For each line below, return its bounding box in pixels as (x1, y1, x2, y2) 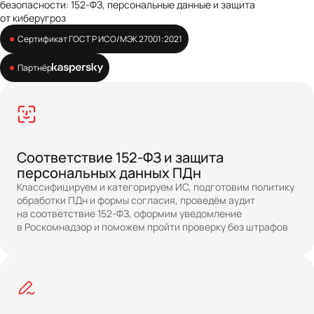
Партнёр (18, 62, 52, 74)
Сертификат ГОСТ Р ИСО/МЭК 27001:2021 (18, 33, 182, 45)
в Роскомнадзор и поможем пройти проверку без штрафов (17, 219, 288, 234)
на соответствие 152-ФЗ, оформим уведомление (17, 206, 242, 221)
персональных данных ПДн (17, 162, 201, 183)
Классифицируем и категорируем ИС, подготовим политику (17, 179, 294, 194)
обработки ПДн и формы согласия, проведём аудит (17, 193, 255, 207)
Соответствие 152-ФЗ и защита (17, 146, 224, 168)
